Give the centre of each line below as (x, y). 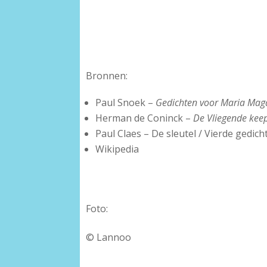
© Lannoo (109, 237)
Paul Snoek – (126, 103)
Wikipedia (117, 149)
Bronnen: (107, 76)
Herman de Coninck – (145, 118)
